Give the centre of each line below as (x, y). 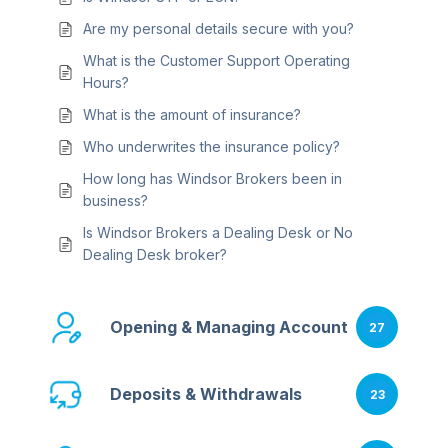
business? (115, 200)
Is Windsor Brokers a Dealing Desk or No (218, 232)
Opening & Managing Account (229, 327)
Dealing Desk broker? (155, 254)
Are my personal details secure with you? (218, 28)
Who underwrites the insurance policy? (211, 146)
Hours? (106, 82)
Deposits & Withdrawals (206, 394)
